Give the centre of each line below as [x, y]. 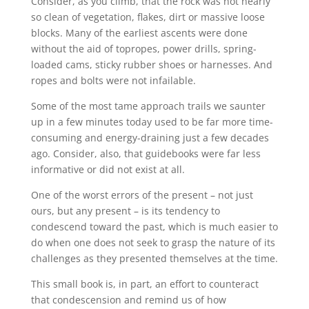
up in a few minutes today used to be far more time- [152, 122]
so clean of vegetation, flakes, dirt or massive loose [148, 17]
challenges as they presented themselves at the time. [154, 259]
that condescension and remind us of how [128, 300]
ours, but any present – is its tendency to [125, 211]
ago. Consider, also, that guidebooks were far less [146, 154]
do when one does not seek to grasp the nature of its [153, 243]
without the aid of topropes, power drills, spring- [143, 49]
